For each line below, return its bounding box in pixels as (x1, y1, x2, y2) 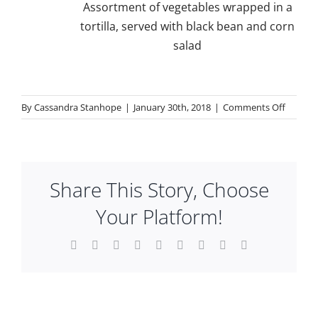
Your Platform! (95, 203, 223, 231)
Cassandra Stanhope (34, 101, 121, 114)
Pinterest (204, 238, 243, 251)
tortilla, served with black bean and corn (80, 18, 295, 35)
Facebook (77, 238, 121, 251)
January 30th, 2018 (133, 101, 211, 114)
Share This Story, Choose (49, 176, 269, 204)
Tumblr (183, 238, 216, 251)
